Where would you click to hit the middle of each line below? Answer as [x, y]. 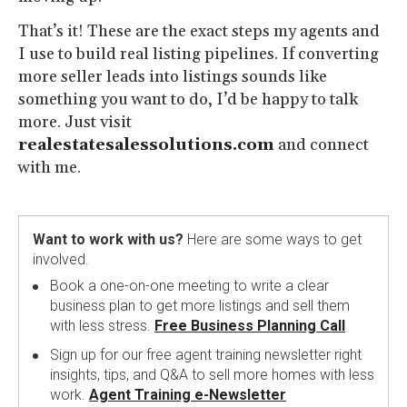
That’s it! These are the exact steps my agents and [199, 31]
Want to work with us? [108, 239]
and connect [322, 144]
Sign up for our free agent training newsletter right [206, 354]
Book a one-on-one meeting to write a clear [189, 285]
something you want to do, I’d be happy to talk [188, 99]
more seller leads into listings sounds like [173, 76]
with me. [50, 167]
